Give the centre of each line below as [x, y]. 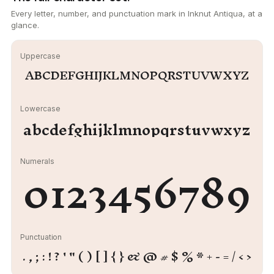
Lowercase [40, 109]
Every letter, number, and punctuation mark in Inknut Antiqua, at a [137, 13]
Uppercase [40, 56]
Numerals [37, 161]
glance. [25, 25]
